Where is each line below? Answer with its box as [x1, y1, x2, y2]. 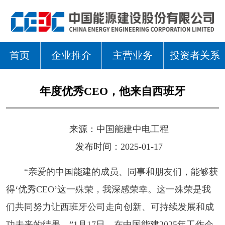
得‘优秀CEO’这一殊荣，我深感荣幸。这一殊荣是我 [6, 184, 211, 195]
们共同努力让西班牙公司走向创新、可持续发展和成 [6, 202, 214, 212]
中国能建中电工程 [96, 124, 169, 135]
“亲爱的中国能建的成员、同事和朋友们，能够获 [24, 167, 218, 177]
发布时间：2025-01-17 [75, 142, 163, 152]
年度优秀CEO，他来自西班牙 [40, 85, 185, 98]
